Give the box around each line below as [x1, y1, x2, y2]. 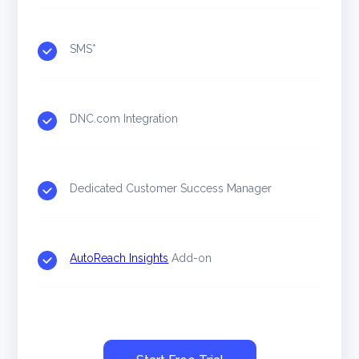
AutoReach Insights [70, 251, 169, 264]
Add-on [168, 251, 212, 264]
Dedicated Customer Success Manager [70, 181, 272, 195]
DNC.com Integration [70, 111, 179, 125]
